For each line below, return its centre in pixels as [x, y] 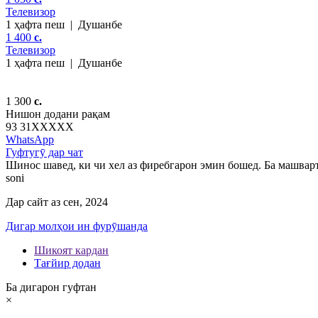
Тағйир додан [67, 263]
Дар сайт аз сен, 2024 [57, 202]
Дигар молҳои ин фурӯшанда [77, 226]
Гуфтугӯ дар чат [44, 152]
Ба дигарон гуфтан [51, 287]
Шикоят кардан [71, 250]
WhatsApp [30, 139]
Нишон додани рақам [58, 114]
